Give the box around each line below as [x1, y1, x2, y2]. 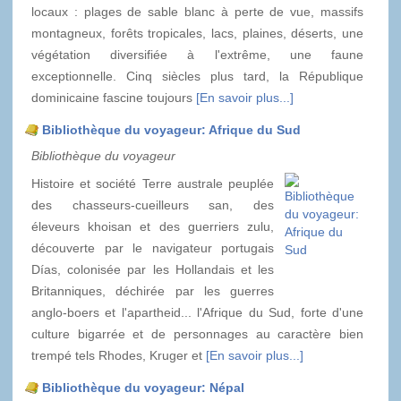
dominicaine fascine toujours [31, 90, 196, 106]
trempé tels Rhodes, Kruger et [31, 348, 206, 363]
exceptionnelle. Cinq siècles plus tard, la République [31, 69, 363, 84]
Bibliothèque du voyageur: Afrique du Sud [42, 123, 301, 138]
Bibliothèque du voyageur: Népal [42, 380, 244, 396]
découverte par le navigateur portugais [31, 241, 274, 256]
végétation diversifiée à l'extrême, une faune [31, 47, 363, 63]
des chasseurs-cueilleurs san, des [31, 198, 274, 213]
